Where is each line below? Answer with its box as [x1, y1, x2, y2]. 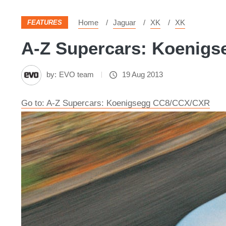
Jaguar [113, 18, 136, 27]
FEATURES [27, 19, 62, 26]
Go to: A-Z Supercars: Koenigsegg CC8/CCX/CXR [21, 98, 210, 108]
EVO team [59, 70, 94, 79]
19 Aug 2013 [122, 70, 163, 79]
